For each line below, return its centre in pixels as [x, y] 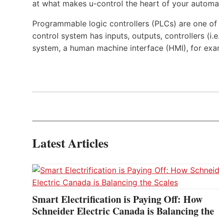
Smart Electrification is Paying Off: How [117, 199]
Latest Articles [70, 143]
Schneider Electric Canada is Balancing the [123, 211]
